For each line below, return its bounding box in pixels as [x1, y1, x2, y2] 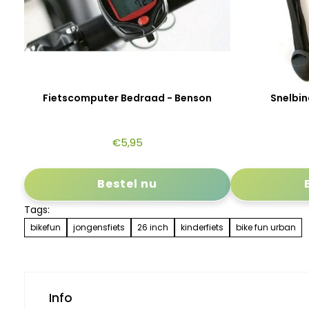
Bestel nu [97, 176, 158, 192]
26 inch [137, 221, 168, 233]
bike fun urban [236, 221, 296, 233]
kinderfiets [181, 221, 223, 233]
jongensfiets [73, 221, 125, 233]
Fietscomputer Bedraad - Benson [43, 90, 212, 105]
